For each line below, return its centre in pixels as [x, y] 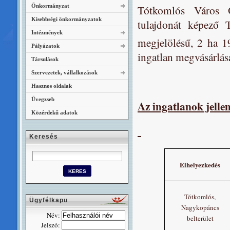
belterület [200, 218]
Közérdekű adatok [54, 112]
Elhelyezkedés [200, 165]
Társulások [45, 59]
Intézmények [47, 32]
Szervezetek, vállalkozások [64, 72]
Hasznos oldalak [52, 86]
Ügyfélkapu [49, 200]
